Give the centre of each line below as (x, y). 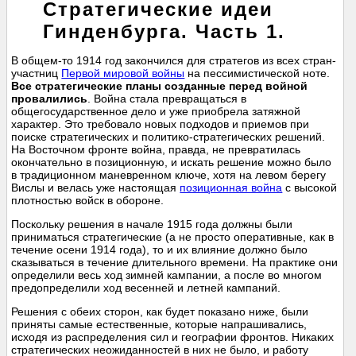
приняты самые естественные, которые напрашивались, (159, 325)
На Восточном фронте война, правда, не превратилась (156, 150)
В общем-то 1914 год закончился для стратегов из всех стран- (174, 61)
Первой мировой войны (123, 74)
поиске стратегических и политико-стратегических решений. (168, 137)
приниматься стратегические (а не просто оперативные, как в (173, 237)
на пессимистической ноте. (257, 74)
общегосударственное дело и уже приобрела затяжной (156, 112)
